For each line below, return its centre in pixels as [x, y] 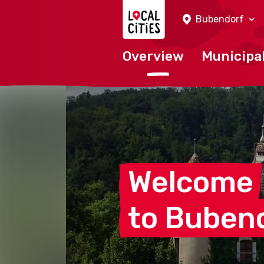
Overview [153, 56]
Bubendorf [220, 19]
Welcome [191, 182]
